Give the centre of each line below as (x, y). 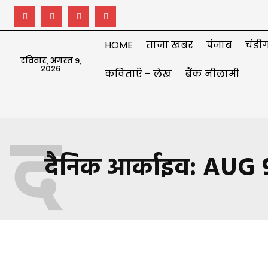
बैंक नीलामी (212, 74)
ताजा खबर (170, 45)
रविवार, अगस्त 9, (51, 61)
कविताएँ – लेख (138, 74)
